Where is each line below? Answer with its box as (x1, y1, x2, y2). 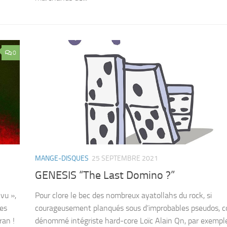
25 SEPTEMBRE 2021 (92, 154, 158, 163)
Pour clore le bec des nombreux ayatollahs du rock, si (35, 190, 212, 200)
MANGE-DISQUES (35, 154, 89, 163)
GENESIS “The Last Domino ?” (35, 168, 175, 182)
